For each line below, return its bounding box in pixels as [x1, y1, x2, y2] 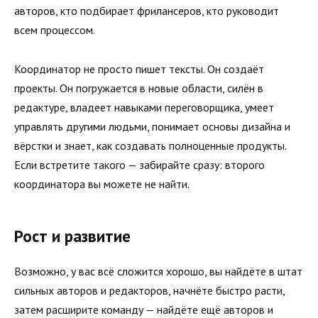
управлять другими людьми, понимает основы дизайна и [14, 119, 290, 133]
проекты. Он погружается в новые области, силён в [14, 80, 263, 95]
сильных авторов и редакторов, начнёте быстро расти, [14, 283, 285, 297]
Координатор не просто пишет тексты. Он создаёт [14, 61, 264, 76]
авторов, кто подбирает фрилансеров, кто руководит [14, 4, 279, 18]
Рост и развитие [14, 225, 131, 246]
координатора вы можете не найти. [14, 176, 190, 191]
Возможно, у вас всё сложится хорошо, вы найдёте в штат [14, 263, 302, 278]
